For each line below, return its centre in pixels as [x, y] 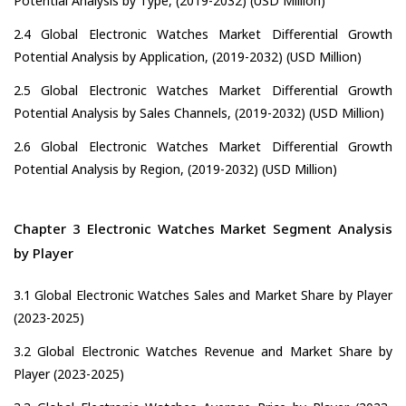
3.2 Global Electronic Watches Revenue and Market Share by [203, 352]
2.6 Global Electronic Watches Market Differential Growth [203, 147]
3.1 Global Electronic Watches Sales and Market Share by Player [203, 295]
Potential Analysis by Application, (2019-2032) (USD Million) [188, 57]
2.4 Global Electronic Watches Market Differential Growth [203, 34]
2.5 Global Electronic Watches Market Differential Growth [203, 91]
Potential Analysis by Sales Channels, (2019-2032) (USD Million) [199, 113]
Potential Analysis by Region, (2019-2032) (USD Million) [175, 169]
